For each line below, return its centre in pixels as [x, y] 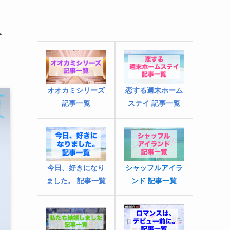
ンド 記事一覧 [154, 180]
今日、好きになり [76, 167]
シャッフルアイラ [154, 167]
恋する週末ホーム [154, 90]
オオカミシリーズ [76, 90]
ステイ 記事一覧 [154, 103]
